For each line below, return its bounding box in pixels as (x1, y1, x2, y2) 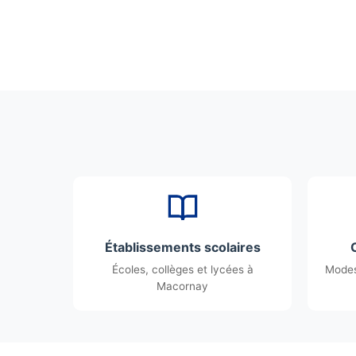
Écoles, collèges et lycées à (111, 263, 253, 276)
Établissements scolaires (104, 239, 261, 255)
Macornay (157, 280, 208, 292)
